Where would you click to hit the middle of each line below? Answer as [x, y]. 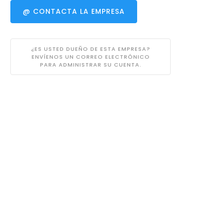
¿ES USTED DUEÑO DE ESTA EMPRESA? [91, 49]
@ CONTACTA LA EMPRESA [74, 12]
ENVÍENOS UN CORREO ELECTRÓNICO [91, 56]
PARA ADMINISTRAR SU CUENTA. [91, 64]
